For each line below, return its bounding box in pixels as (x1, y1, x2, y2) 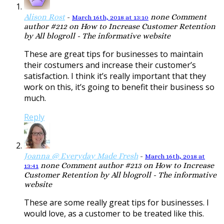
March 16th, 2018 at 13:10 (72, 13, 148, 21)
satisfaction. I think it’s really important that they (24, 70, 206, 82)
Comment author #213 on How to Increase (59, 160, 214, 170)
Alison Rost (24, 12, 65, 22)
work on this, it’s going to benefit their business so (24, 81, 214, 93)
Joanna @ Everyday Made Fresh (24, 151, 138, 161)
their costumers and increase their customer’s (24, 59, 196, 71)
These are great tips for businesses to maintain (24, 48, 203, 60)
